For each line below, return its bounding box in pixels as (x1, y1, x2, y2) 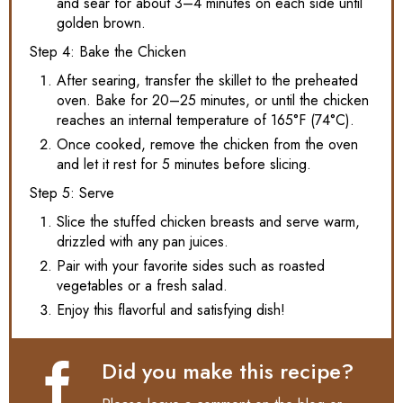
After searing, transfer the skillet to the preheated (57, 69, 358, 91)
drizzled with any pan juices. (57, 230, 228, 252)
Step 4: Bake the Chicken (30, 40, 186, 62)
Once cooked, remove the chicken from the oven (57, 133, 358, 155)
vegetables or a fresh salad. (57, 274, 228, 296)
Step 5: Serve (30, 182, 114, 203)
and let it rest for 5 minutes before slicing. (57, 153, 311, 175)
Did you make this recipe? (102, 354, 354, 387)
